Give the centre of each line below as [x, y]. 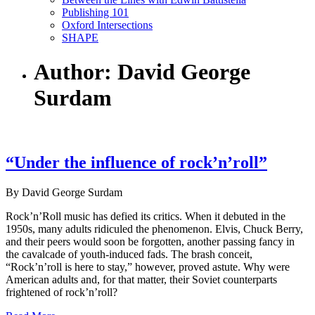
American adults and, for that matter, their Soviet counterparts [141, 279]
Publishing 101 [95, 12]
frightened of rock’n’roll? [62, 292]
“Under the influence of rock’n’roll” [136, 162]
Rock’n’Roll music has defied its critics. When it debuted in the [146, 216]
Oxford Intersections [107, 25]
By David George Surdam [64, 192]
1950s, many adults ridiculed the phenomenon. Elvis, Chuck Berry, [154, 229]
